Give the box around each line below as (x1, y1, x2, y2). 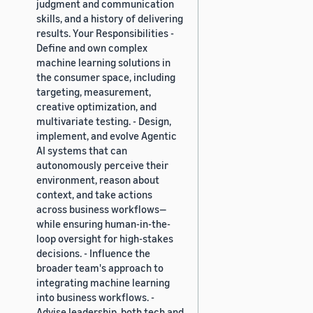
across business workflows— (36, 202, 166, 215)
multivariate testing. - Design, (36, 114, 171, 127)
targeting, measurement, (36, 85, 151, 98)
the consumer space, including (36, 70, 175, 83)
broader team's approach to (36, 261, 163, 274)
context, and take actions (36, 187, 152, 201)
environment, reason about (36, 173, 159, 186)
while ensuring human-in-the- (36, 217, 170, 230)
